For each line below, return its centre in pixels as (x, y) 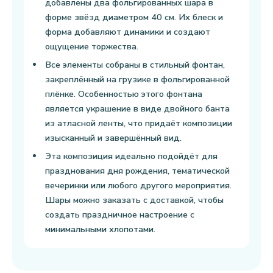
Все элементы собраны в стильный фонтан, (135, 65)
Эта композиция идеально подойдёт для (131, 156)
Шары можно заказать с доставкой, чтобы (134, 200)
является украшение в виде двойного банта (137, 108)
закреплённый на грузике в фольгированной (137, 79)
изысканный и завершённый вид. (113, 138)
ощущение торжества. (92, 46)
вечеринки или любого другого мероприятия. (138, 185)
